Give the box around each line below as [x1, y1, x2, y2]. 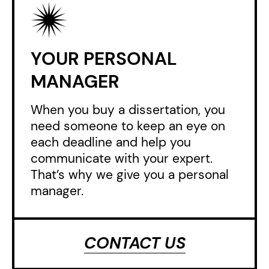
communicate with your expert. [31, 150, 213, 167]
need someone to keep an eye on [31, 118, 225, 134]
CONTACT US [83, 232, 186, 254]
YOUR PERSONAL [31, 47, 177, 71]
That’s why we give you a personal [31, 166, 229, 183]
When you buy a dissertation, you [31, 101, 225, 118]
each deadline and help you [31, 134, 191, 151]
